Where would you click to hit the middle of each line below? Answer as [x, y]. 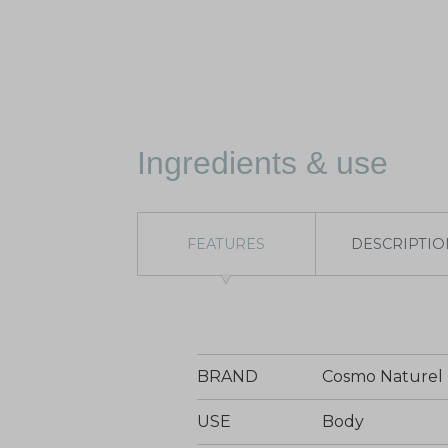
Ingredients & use [262, 163]
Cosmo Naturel [382, 376]
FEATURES [226, 243]
